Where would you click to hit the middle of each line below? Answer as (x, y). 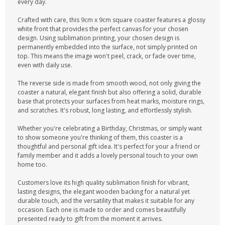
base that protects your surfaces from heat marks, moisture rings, (111, 101)
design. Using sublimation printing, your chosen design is (98, 38)
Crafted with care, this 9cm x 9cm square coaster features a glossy (111, 20)
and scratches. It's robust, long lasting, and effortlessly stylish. (105, 110)
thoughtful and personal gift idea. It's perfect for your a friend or (109, 146)
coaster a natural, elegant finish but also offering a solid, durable (109, 92)
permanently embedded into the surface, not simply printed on (107, 47)
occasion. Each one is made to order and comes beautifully (102, 210)
